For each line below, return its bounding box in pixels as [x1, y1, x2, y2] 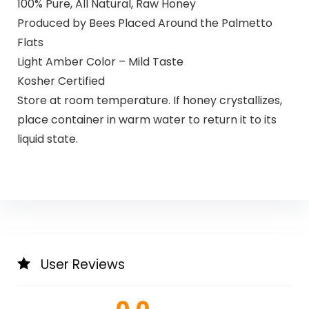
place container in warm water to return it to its [17, 111, 277, 128]
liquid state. [17, 130, 78, 147]
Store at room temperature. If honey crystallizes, [17, 92, 282, 108]
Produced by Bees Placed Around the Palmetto [17, 14, 272, 31]
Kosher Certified [17, 72, 105, 89]
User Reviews [40, 255, 125, 275]
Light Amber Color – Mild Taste [17, 53, 183, 70]
